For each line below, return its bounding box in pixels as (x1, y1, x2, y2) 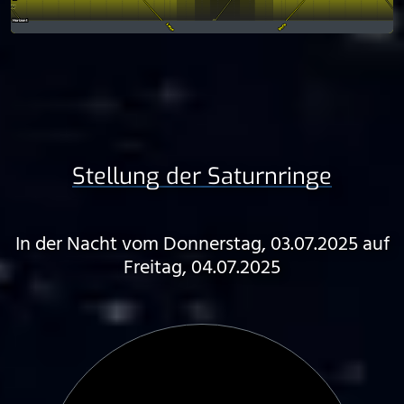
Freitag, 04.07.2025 (124, 252, 280, 284)
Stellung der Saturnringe (72, 161, 332, 191)
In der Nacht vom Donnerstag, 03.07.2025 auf (14, 229, 390, 261)
